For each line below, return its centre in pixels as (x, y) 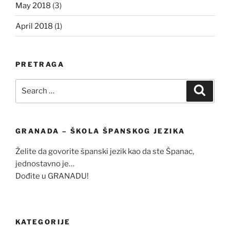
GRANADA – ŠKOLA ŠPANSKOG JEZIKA (100, 131)
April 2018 (34, 26)
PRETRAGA (40, 64)
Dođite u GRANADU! (52, 176)
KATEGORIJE (43, 222)
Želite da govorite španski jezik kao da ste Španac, (105, 152)
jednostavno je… (45, 164)
